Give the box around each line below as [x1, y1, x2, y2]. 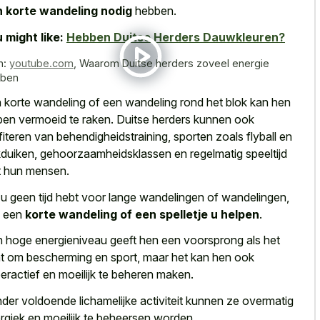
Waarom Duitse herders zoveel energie [79, 56, 269, 69]
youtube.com [9, 56, 74, 69]
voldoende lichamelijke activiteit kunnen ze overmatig [21, 293, 294, 308]
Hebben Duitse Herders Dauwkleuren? [66, 29, 285, 44]
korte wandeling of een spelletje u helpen [25, 206, 259, 221]
